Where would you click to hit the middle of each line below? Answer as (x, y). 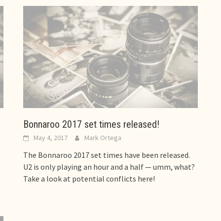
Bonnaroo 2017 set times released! (92, 124)
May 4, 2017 (51, 137)
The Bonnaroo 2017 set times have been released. (107, 155)
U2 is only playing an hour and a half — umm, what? (109, 166)
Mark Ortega (103, 137)
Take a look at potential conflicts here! (89, 178)
